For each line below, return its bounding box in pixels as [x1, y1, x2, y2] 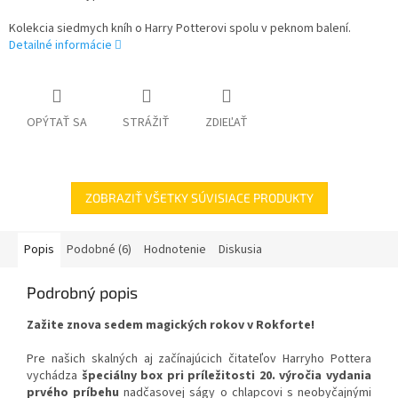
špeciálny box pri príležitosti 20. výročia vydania [81, 367, 372, 386]
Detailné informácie [9, 36, 112, 55]
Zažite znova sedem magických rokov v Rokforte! [27, 316, 314, 335]
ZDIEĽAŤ [205, 114, 248, 132]
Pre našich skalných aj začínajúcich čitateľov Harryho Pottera [27, 350, 371, 369]
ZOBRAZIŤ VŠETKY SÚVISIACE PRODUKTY [84, 190, 314, 206]
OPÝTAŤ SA [27, 114, 87, 132]
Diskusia [219, 241, 262, 259]
